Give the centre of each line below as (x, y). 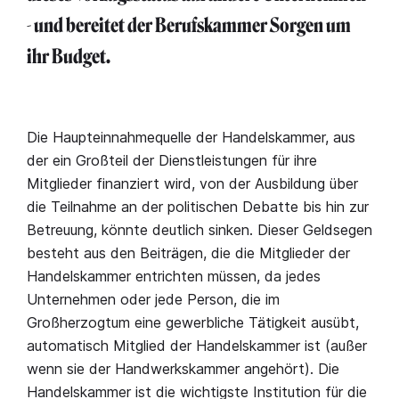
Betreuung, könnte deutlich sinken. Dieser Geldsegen (199, 230)
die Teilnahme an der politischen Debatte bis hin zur (198, 207)
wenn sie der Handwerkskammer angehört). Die (183, 369)
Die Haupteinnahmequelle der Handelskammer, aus (191, 137)
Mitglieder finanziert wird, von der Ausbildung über (192, 183)
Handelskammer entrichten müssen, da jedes (174, 276)
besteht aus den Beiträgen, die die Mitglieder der (188, 253)
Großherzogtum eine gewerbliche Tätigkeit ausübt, (193, 322)
